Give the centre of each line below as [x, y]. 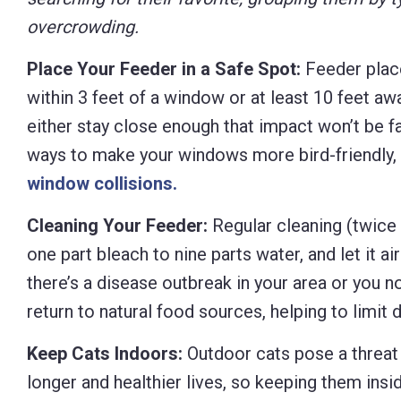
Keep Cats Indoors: [107, 354]
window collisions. [102, 183]
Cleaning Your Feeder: [117, 226]
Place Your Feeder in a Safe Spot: [164, 69]
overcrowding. [83, 27]
